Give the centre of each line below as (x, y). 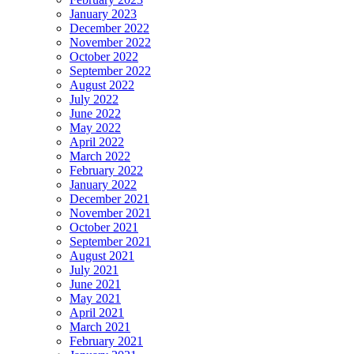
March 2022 (100, 156)
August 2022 (102, 85)
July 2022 (94, 100)
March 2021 (100, 327)
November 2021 (110, 213)
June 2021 (95, 284)
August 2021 (102, 256)
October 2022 (104, 57)
